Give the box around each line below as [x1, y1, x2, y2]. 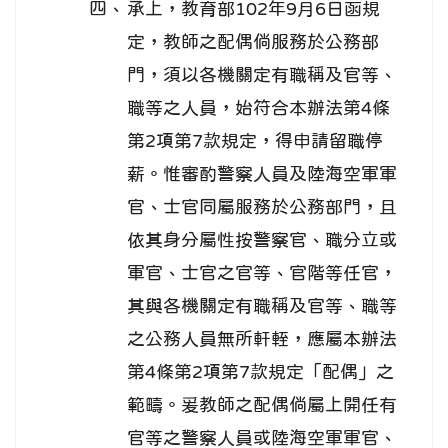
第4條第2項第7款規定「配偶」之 [127, 363, 394, 382]
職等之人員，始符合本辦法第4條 [127, 99, 390, 118]
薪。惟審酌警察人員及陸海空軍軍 [127, 165, 397, 184]
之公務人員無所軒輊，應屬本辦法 [127, 330, 397, 349]
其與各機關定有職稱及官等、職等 [127, 297, 397, 316]
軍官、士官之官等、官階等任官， [127, 264, 397, 283]
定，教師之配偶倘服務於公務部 [127, 33, 379, 52]
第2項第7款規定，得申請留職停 [127, 132, 383, 151]
